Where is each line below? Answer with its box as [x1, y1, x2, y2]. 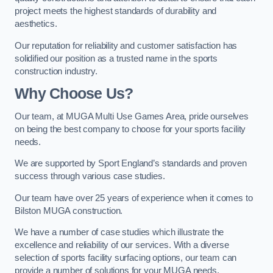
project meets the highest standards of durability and [15, 6, 217, 16]
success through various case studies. [15, 171, 165, 182]
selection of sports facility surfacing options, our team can [15, 253, 237, 263]
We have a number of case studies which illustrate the [15, 227, 224, 238]
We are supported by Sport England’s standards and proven [15, 158, 247, 169]
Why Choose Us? [15, 85, 133, 102]
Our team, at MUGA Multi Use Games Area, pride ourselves [15, 111, 249, 121]
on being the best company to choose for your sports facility [15, 124, 246, 134]
